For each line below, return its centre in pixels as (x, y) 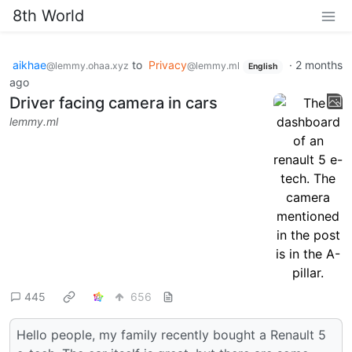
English (262, 66)
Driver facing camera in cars (114, 103)
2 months (319, 65)
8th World (48, 16)
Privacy (168, 65)
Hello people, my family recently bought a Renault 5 (171, 334)
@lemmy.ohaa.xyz (88, 66)
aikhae (29, 65)
